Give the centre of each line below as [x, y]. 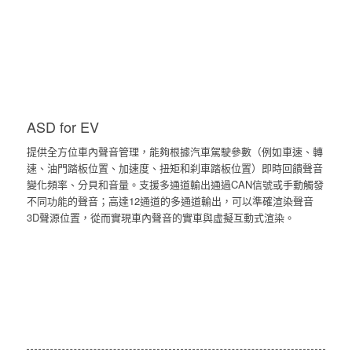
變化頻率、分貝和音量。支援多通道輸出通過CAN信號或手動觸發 [175, 185]
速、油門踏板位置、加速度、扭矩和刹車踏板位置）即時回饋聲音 [174, 168]
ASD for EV [62, 127]
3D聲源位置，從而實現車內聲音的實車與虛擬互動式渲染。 [160, 218]
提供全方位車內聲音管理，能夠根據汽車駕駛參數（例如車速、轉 [174, 152]
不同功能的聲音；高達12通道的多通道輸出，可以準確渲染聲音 [170, 201]
